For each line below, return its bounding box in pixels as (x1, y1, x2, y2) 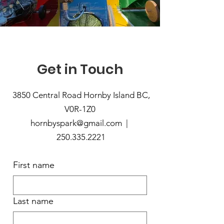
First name (13, 159, 54, 170)
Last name (13, 195, 53, 206)
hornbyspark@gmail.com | (30, 118, 130, 128)
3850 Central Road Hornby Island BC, (10, 90, 150, 100)
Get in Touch (37, 60, 123, 78)
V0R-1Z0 (64, 104, 95, 114)
